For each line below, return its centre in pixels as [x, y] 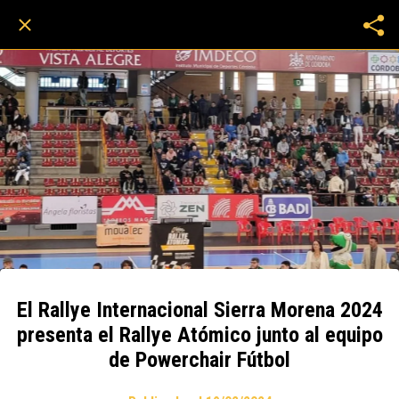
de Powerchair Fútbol [199, 360]
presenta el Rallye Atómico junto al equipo [199, 335]
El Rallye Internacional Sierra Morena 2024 [199, 310]
